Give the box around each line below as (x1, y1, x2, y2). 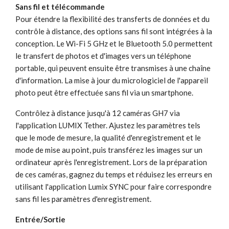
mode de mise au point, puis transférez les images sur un (15, 145, 202, 154)
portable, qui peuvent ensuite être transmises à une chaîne (15, 63, 211, 73)
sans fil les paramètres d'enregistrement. (15, 194, 151, 203)
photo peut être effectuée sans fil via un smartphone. (15, 87, 193, 97)
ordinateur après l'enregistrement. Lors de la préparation (15, 157, 207, 167)
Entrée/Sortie (15, 214, 65, 224)
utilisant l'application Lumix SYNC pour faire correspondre (15, 181, 212, 191)
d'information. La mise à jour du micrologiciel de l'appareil (15, 75, 208, 85)
